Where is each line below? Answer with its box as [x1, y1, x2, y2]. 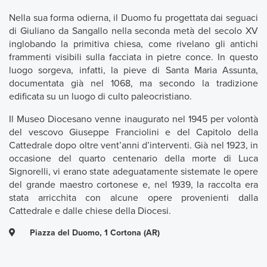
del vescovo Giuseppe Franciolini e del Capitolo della [9, 126, 258, 138]
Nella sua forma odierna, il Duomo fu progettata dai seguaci [9, 11, 258, 24]
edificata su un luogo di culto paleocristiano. [9, 90, 194, 103]
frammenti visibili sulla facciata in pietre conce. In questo [9, 51, 258, 63]
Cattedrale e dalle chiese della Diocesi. [9, 204, 171, 217]
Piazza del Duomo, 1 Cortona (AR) [27, 227, 160, 238]
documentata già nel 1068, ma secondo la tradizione [9, 77, 258, 89]
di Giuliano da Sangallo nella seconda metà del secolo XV [9, 24, 258, 37]
